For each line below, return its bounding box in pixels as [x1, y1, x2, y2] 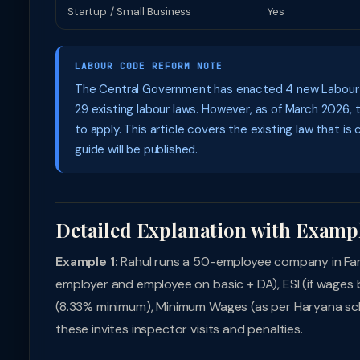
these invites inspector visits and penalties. [55, 321, 303, 337]
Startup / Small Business [67, 5, 192, 18]
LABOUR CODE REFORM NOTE [75, 60, 223, 72]
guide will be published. [75, 141, 198, 157]
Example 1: [55, 253, 118, 270]
